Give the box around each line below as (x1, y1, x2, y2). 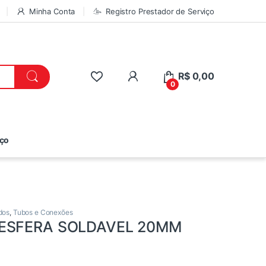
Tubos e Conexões (12, 208, 73, 217)
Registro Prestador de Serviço (106, 6, 214, 16)
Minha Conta (28, 6, 75, 16)
